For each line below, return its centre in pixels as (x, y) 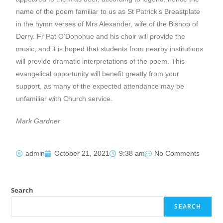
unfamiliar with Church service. (64, 99)
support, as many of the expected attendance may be (100, 86)
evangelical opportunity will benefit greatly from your (98, 74)
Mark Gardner (38, 121)
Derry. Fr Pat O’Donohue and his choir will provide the (101, 36)
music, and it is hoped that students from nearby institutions (110, 49)
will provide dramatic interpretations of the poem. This (101, 61)
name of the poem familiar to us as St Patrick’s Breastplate (108, 11)
